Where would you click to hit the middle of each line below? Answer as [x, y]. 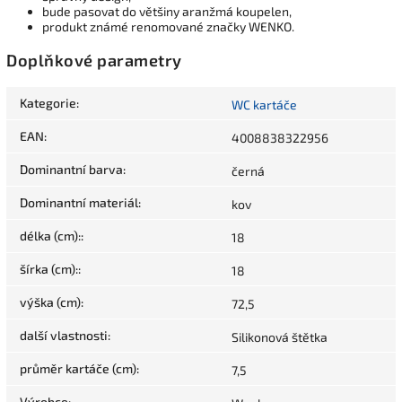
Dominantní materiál [79, 203]
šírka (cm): [49, 269]
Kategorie [48, 103]
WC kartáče [264, 105]
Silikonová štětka [280, 337]
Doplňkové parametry [94, 61]
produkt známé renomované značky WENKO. [168, 26]
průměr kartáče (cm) [78, 369]
